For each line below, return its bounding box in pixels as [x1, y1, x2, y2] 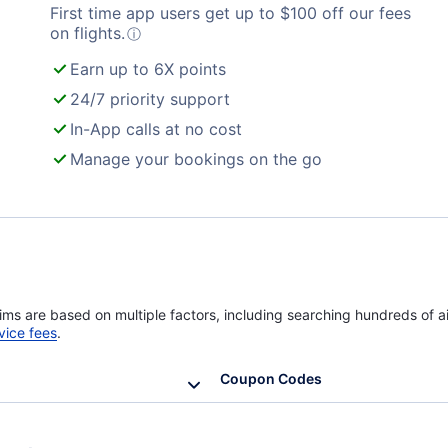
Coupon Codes [220, 370, 322, 387]
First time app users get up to [50, 3, 280, 23]
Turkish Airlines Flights [42, 14, 187, 31]
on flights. [50, 23, 125, 43]
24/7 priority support [70, 89, 230, 109]
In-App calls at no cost [70, 119, 242, 139]
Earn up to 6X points [70, 59, 226, 79]
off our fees [317, 3, 411, 23]
